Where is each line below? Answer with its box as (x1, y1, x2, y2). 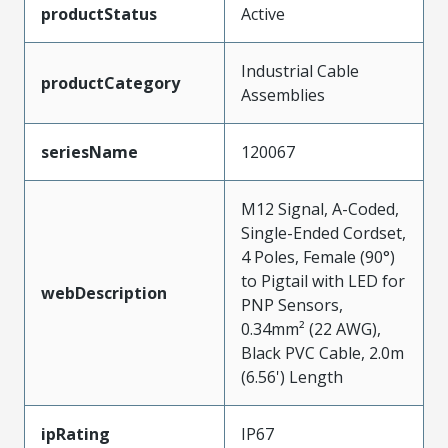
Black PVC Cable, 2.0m (241, 341, 404, 364)
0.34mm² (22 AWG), (241, 317, 381, 340)
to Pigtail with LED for (241, 269, 405, 292)
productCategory (41, 71, 180, 94)
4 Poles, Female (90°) (241, 245, 395, 268)
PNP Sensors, (241, 293, 343, 316)
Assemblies (241, 83, 325, 106)
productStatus (41, 2, 157, 25)
